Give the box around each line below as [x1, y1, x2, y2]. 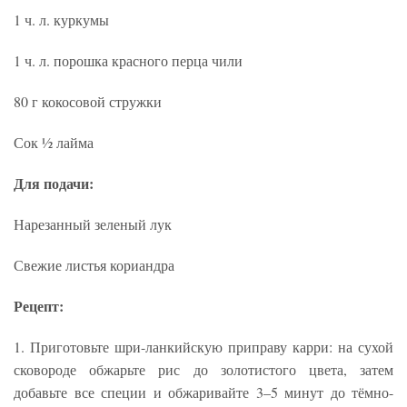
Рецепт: [14, 294, 64, 316]
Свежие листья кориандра [14, 254, 174, 274]
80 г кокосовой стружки [14, 91, 162, 111]
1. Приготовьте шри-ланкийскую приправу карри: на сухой [14, 336, 393, 356]
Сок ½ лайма [14, 132, 94, 152]
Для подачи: [14, 172, 94, 194]
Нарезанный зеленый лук [14, 213, 172, 233]
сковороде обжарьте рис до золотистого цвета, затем [14, 359, 393, 379]
